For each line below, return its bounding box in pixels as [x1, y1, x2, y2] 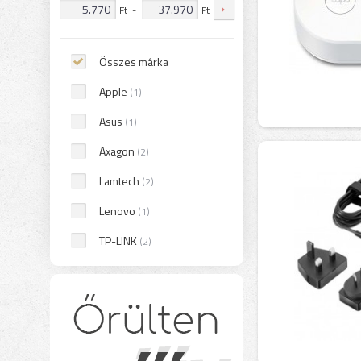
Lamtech [98, 172, 142, 189]
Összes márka [98, 53, 168, 70]
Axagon [98, 143, 137, 160]
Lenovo [98, 202, 138, 219]
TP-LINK [98, 232, 139, 249]
